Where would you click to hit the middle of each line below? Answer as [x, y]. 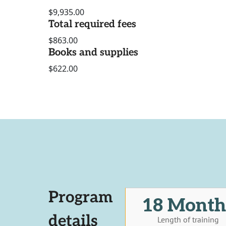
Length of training [188, 219]
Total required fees [92, 24]
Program [81, 197]
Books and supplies [93, 53]
